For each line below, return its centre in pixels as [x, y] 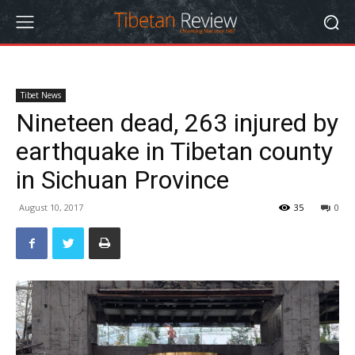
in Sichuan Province [122, 180]
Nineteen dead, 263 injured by [177, 123]
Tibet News [41, 95]
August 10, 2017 [51, 207]
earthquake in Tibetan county [174, 151]
